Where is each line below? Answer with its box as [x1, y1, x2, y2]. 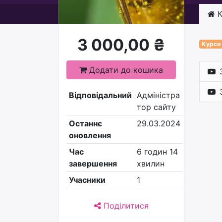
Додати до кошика [87, 65, 163, 75]
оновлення [68, 130, 111, 140]
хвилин [136, 159, 165, 168]
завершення [68, 159, 117, 168]
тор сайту [136, 102, 176, 112]
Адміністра [136, 90, 180, 100]
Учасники [68, 175, 106, 185]
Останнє [68, 118, 102, 128]
